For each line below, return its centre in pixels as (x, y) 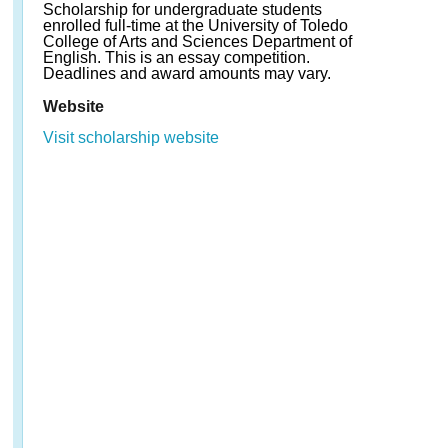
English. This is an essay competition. (176, 57)
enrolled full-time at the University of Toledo (195, 25)
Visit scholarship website (131, 137)
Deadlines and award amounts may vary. (187, 73)
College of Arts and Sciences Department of (197, 41)
